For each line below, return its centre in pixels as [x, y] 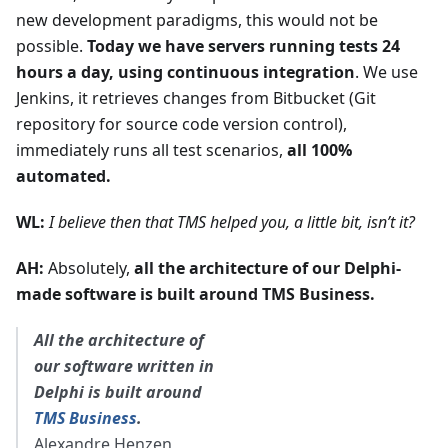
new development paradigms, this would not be [197, 19]
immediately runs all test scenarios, [151, 149]
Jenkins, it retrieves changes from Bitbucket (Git [196, 97]
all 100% [319, 149]
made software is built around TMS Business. [195, 293]
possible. [51, 45]
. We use [386, 71]
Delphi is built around [118, 391]
